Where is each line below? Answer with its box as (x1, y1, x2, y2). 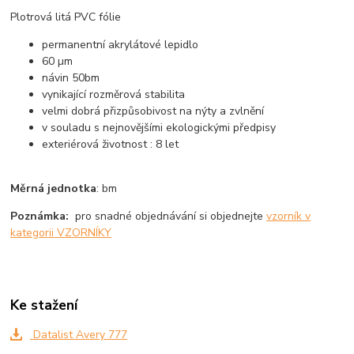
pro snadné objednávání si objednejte (69, 209, 267, 224)
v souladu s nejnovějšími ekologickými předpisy (42, 120, 277, 136)
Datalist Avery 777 (29, 327, 127, 343)
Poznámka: (10, 209, 70, 224)
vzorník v (266, 209, 311, 224)
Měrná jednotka (10, 181, 97, 197)
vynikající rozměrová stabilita (42, 87, 186, 103)
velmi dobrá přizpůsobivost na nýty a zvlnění (42, 104, 265, 119)
